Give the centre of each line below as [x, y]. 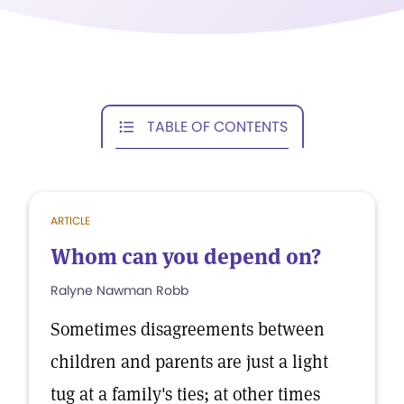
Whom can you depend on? [186, 257]
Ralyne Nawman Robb [119, 290]
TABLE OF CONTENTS [217, 126]
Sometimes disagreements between [188, 329]
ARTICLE [70, 220]
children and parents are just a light [189, 362]
